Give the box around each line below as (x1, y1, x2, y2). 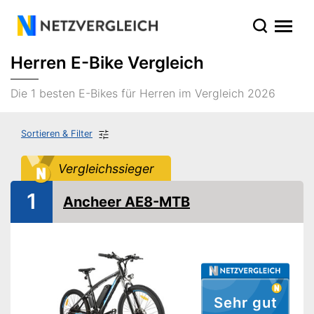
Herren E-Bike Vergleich (11, 53, 204, 73)
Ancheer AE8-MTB (63, 193, 190, 210)
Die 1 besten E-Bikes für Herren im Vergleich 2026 (11, 86, 275, 100)
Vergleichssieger (57, 161, 154, 176)
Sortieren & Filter (21, 128, 93, 139)
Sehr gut (213, 294, 278, 312)
